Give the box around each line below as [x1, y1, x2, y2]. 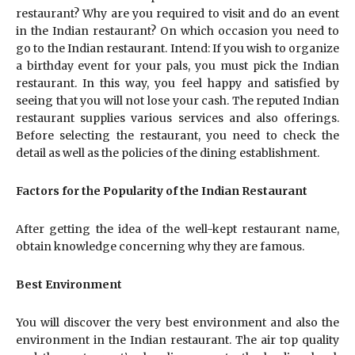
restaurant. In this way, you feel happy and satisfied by [16, 75, 339, 90]
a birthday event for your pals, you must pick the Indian [16, 58, 339, 73]
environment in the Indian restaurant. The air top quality [16, 332, 339, 347]
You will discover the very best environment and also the [16, 315, 339, 330]
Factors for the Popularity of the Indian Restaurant [16, 183, 307, 198]
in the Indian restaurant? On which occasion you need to [16, 23, 339, 38]
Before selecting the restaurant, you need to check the [16, 128, 339, 143]
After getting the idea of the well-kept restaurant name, [16, 221, 339, 236]
